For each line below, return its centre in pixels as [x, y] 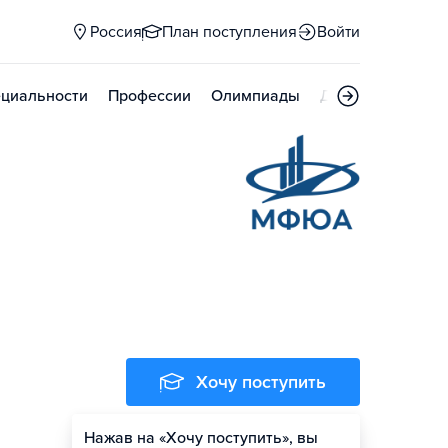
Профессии [149, 96]
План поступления [229, 32]
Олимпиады [255, 96]
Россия [116, 32]
